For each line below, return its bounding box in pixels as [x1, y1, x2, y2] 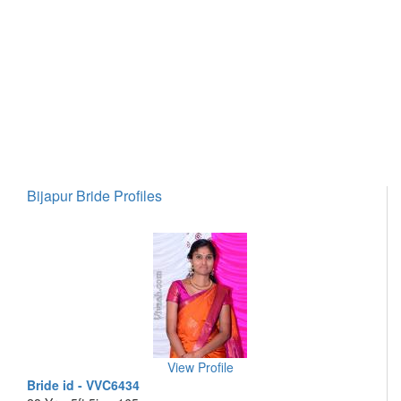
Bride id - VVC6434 [27, 376, 140, 394]
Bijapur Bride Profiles [27, 185, 162, 206]
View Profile [166, 358, 234, 376]
